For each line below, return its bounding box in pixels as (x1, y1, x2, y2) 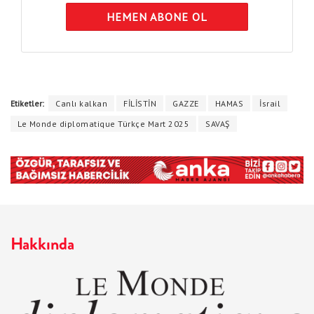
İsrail (259, 97, 280, 109)
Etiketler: (11, 97, 44, 109)
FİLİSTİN (123, 97, 156, 109)
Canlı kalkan (55, 97, 107, 109)
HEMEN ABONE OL (106, 9, 207, 24)
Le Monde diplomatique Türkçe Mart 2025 (18, 118, 189, 129)
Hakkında (11, 231, 74, 256)
